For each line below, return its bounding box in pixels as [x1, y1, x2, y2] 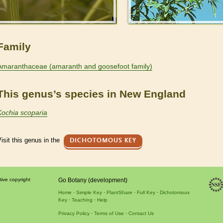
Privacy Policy [58, 210, 90, 216]
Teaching [71, 197, 93, 203]
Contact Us [128, 210, 154, 216]
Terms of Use [94, 210, 124, 216]
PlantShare [106, 189, 132, 195]
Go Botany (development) [58, 176, 127, 184]
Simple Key [76, 189, 102, 195]
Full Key [136, 189, 155, 195]
